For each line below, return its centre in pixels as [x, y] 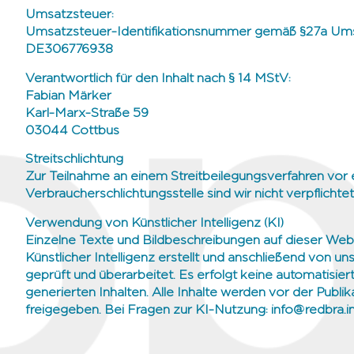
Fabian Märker [68, 96]
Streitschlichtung [74, 160]
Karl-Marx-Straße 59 [87, 113]
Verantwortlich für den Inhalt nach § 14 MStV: [158, 79]
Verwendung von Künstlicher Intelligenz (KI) [154, 223]
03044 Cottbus [72, 131]
